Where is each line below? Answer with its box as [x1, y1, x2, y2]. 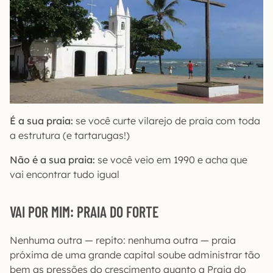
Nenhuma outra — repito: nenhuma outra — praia [10, 233, 236, 246]
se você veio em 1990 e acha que [95, 153, 247, 166]
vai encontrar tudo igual [10, 168, 119, 180]
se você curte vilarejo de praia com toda [73, 114, 260, 127]
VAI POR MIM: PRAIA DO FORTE [10, 202, 158, 221]
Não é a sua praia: [10, 153, 95, 166]
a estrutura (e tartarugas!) [10, 129, 130, 141]
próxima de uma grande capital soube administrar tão [10, 248, 260, 261]
